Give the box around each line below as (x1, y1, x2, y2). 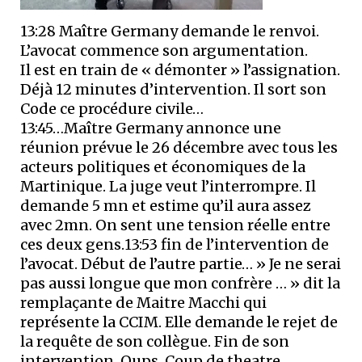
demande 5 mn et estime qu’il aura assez (20, 196, 311, 215)
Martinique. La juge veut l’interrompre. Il (20, 177, 316, 196)
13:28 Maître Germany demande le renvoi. (20, 22, 319, 40)
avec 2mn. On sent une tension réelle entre (20, 216, 330, 234)
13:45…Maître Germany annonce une (20, 119, 281, 137)
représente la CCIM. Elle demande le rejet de (20, 313, 338, 331)
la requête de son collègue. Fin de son (20, 332, 289, 351)
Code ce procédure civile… (20, 99, 204, 118)
